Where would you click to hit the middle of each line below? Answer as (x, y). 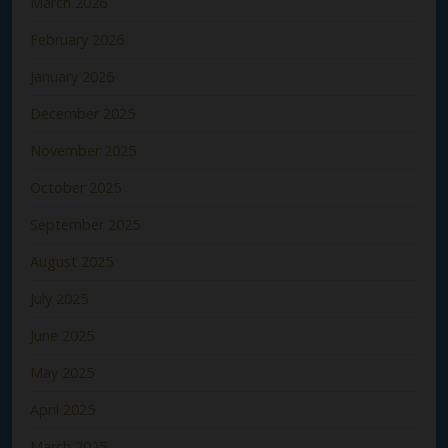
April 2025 (62, 409)
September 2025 (85, 224)
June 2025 (62, 335)
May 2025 (62, 372)
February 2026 (77, 39)
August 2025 (71, 261)
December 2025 (82, 113)
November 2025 (83, 150)
